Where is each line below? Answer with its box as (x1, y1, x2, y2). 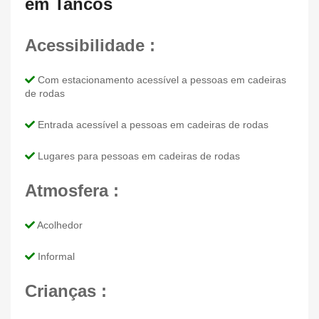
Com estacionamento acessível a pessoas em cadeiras (35, 73, 286, 85)
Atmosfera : (25, 180, 119, 200)
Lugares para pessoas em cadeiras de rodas (35, 150, 240, 162)
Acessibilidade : (25, 35, 155, 55)
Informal (35, 250, 75, 262)
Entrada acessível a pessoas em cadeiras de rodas (35, 118, 268, 130)
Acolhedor (35, 219, 83, 231)
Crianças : (25, 281, 107, 300)
